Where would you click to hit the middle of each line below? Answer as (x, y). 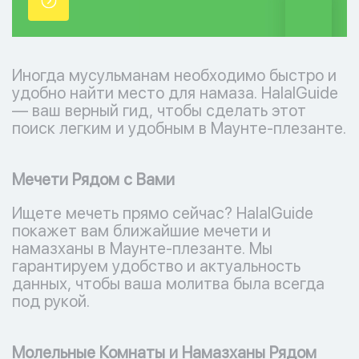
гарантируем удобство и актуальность (156, 266)
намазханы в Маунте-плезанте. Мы (142, 248)
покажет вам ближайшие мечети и (141, 231)
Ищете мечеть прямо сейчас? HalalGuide (163, 213)
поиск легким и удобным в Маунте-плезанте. (179, 128)
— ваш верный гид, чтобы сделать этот (159, 111)
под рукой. (51, 301)
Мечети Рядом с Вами (93, 179)
